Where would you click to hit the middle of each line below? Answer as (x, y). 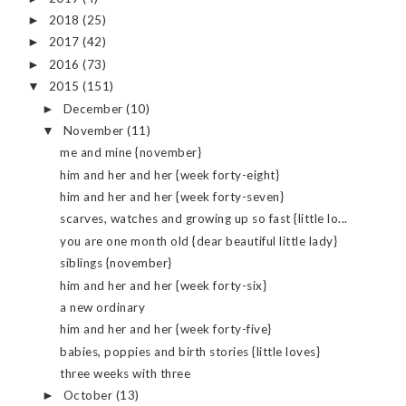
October (89, 396)
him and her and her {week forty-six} (164, 285)
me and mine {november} (131, 153)
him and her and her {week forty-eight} (170, 174)
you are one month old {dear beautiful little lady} (199, 241)
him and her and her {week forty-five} (166, 329)
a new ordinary (103, 307)
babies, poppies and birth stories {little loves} (190, 351)
